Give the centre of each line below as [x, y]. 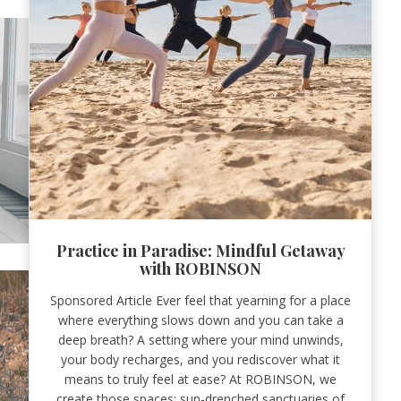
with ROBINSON [200, 268]
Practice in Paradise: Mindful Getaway [200, 250]
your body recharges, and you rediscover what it [200, 359]
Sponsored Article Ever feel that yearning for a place [200, 300]
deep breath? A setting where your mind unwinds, [200, 339]
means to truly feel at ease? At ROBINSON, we [200, 379]
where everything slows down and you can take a [200, 320]
